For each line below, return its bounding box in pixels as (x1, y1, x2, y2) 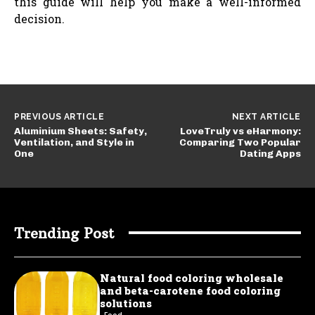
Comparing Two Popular (179, 136, 301, 148)
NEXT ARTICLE (231, 111, 301, 122)
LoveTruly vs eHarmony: (179, 124, 301, 137)
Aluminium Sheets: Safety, (14, 124, 147, 137)
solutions (100, 295, 153, 310)
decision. (14, 11, 65, 26)
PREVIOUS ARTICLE (14, 111, 104, 122)
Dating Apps (239, 147, 301, 160)
